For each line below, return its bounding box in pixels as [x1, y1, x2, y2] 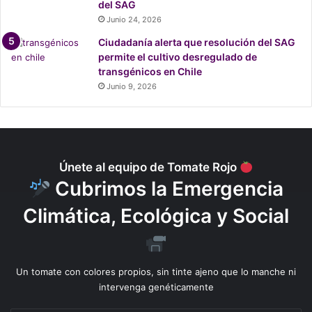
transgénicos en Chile [98, 65, 202, 77]
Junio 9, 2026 [107, 81, 157, 91]
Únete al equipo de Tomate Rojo [58, 160, 240, 174]
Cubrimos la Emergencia [50, 177, 284, 201]
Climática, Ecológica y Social [23, 204, 289, 228]
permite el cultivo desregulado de [98, 51, 257, 63]
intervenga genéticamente [98, 281, 214, 292]
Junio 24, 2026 [107, 15, 162, 24]
